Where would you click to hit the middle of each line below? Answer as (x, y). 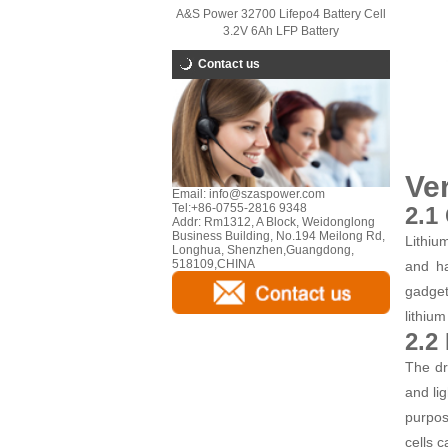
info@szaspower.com (265, 194)
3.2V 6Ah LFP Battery (281, 31)
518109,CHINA (213, 264)
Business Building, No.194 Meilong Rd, (278, 236)
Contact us (229, 64)
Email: (189, 194)
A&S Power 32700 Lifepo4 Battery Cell (281, 14)
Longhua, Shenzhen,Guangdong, (263, 250)
